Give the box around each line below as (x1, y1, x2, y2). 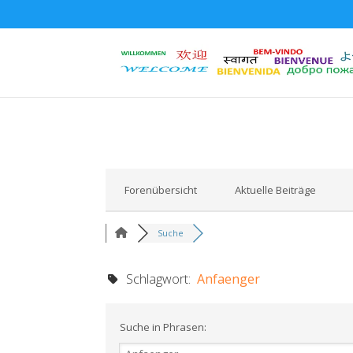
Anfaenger (197, 269, 261, 288)
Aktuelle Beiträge (235, 182, 317, 197)
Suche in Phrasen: (117, 319, 207, 334)
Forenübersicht (124, 182, 198, 197)
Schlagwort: (120, 269, 198, 288)
